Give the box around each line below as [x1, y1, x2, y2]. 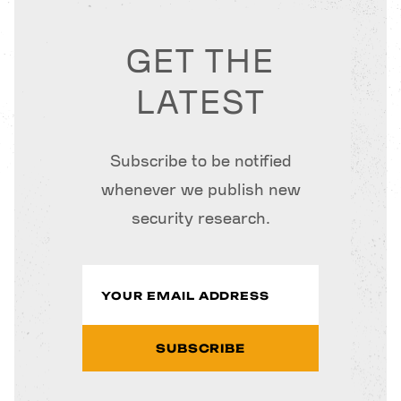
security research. [131, 210, 270, 227]
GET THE [126, 47, 275, 80]
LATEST [135, 88, 266, 121]
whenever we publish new [100, 182, 301, 199]
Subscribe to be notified [109, 153, 292, 170]
